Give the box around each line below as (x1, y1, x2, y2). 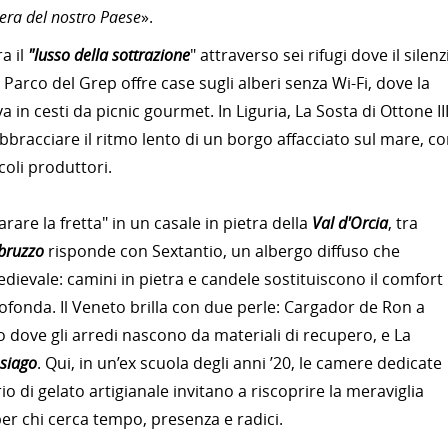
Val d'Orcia (312, 212, 388, 234)
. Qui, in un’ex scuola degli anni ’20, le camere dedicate (37, 352, 442, 374)
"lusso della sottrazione (28, 44, 190, 66)
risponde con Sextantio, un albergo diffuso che (48, 240, 400, 262)
